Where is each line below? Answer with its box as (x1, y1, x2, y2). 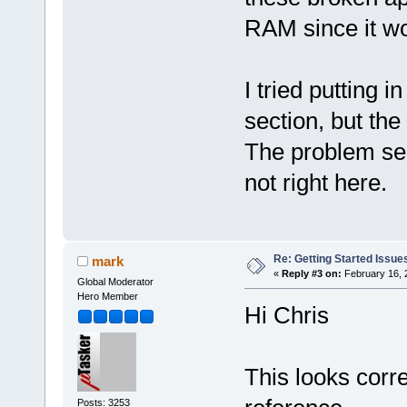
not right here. (243, 169, 387, 197)
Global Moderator (76, 276, 154, 288)
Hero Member (76, 291, 138, 303)
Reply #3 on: (281, 268, 342, 280)
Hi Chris (243, 302, 329, 330)
